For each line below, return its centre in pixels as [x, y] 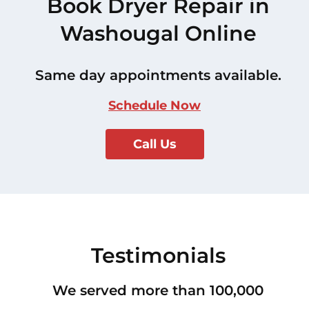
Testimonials [158, 256]
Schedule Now [154, 106]
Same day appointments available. [158, 76]
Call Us [154, 144]
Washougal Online [158, 34]
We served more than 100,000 [158, 291]
